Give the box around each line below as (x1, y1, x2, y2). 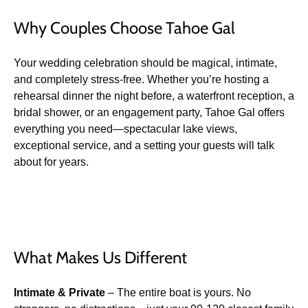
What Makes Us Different (14, 247, 187, 267)
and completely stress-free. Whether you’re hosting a (14, 74, 269, 85)
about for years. (14, 156, 89, 168)
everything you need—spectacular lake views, (14, 123, 237, 135)
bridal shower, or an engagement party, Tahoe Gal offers (14, 107, 285, 118)
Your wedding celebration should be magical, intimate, (14, 57, 277, 69)
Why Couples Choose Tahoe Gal (14, 18, 235, 38)
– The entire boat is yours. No (105, 287, 251, 298)
